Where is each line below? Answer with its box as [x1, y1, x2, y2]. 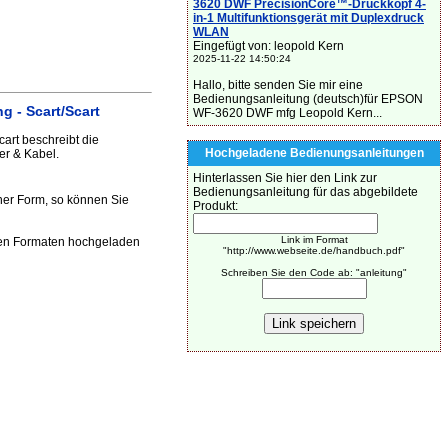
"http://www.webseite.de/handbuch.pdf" [223, 245, 405, 256]
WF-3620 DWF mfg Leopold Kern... [193, 106, 382, 120]
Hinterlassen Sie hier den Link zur [193, 171, 377, 185]
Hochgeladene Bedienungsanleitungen [204, 146, 424, 160]
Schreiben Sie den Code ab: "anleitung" [221, 267, 407, 278]
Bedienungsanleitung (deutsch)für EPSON [193, 92, 423, 106]
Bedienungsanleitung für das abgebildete [193, 185, 418, 199]
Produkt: [193, 199, 238, 213]
